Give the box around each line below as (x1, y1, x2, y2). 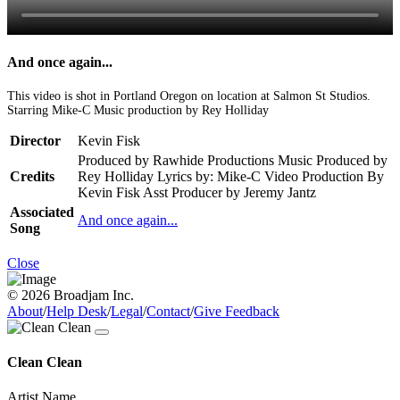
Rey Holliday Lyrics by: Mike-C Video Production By (78, 168, 384, 184)
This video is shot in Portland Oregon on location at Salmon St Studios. (7, 88, 371, 103)
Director (10, 132, 61, 148)
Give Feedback (194, 303, 279, 319)
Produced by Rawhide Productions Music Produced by (78, 152, 387, 168)
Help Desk (46, 303, 107, 319)
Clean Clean (7, 354, 82, 371)
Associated (10, 204, 74, 220)
